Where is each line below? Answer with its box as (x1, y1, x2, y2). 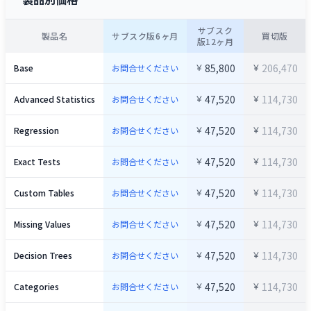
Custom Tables (14, 186, 74, 199)
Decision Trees (14, 249, 72, 261)
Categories (14, 280, 59, 292)
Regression (14, 124, 59, 136)
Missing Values (14, 217, 71, 230)
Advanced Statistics (14, 92, 95, 105)
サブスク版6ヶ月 (112, 29, 178, 42)
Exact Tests (14, 155, 60, 167)
